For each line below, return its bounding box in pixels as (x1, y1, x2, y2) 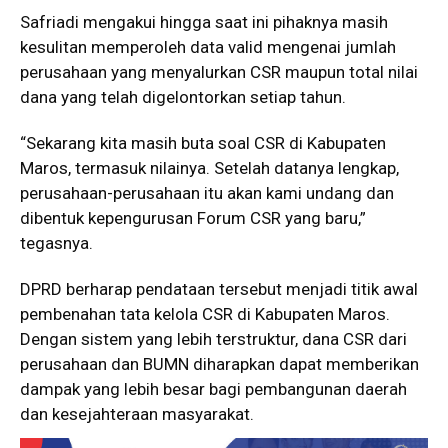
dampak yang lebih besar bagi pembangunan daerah (20, 378, 407, 399)
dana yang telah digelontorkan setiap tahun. (20, 86, 346, 107)
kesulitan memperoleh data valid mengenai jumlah (20, 36, 396, 57)
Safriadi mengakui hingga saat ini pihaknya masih (20, 11, 388, 32)
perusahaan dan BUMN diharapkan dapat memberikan (20, 353, 419, 374)
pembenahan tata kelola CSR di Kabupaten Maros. (20, 303, 390, 324)
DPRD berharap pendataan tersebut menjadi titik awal (20, 278, 418, 299)
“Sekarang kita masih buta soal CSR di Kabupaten (20, 132, 386, 153)
